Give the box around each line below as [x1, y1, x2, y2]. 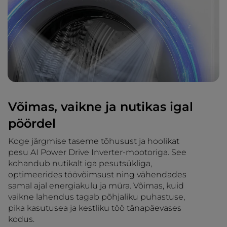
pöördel [8, 116, 56, 131]
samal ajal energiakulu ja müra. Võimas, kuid [8, 180, 184, 191]
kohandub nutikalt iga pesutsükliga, [8, 158, 152, 168]
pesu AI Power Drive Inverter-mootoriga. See [8, 147, 186, 157]
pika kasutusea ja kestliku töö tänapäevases [8, 203, 181, 213]
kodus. [8, 214, 34, 224]
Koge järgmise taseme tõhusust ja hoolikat [8, 136, 179, 146]
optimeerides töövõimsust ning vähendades [8, 169, 186, 179]
